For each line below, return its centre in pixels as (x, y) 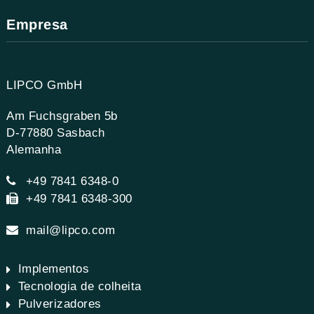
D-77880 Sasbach (56, 133)
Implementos (53, 269)
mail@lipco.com (70, 230)
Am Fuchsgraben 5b (62, 116)
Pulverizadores (60, 304)
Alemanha (34, 150)
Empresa (37, 25)
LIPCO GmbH (44, 85)
